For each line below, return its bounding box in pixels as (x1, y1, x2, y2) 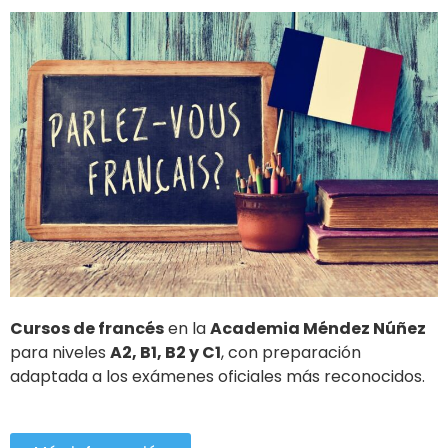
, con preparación (221, 341, 361, 364)
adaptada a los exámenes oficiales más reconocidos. (10, 365, 429, 388)
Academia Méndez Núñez (210, 317, 426, 340)
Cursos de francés (10, 317, 164, 340)
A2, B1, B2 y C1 (110, 341, 221, 364)
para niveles (10, 341, 110, 364)
